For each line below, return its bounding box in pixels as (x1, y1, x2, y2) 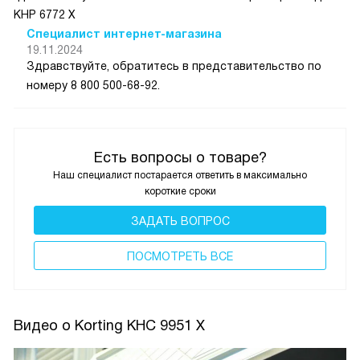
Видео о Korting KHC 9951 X (14, 317, 205, 333)
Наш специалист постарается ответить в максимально (53, 169, 307, 181)
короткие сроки (144, 185, 216, 197)
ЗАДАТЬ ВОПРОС (130, 214, 230, 227)
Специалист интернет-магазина (27, 27, 222, 40)
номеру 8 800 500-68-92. (27, 78, 160, 92)
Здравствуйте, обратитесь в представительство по (27, 59, 321, 72)
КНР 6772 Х (14, 7, 76, 21)
